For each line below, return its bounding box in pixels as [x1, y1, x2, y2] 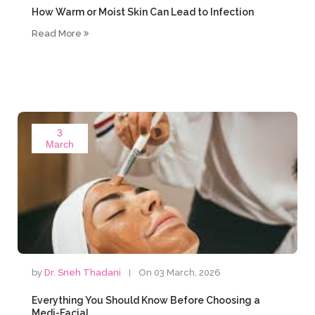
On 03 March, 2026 [139, 267, 221, 278]
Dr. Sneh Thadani [44, 267, 122, 278]
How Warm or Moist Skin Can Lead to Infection [32, 6, 255, 18]
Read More [32, 28, 84, 39]
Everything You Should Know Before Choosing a [32, 295, 261, 306]
